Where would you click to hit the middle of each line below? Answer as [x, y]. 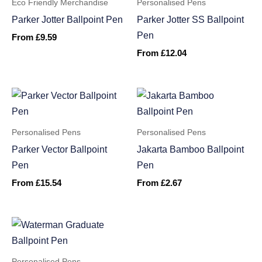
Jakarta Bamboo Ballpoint [190, 149]
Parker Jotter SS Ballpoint [190, 19]
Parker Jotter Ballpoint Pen [67, 19]
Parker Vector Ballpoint [59, 149]
